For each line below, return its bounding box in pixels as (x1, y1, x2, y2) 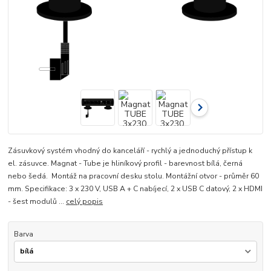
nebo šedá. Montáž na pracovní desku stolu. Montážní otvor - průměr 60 (8, 171, 260, 181)
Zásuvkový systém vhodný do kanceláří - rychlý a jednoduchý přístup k (8, 146, 253, 156)
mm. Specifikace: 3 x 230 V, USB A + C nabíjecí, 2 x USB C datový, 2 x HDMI (8, 184, 263, 194)
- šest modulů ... (8, 197, 67, 207)
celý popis (66, 197, 103, 207)
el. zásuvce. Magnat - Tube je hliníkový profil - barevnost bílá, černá (8, 158, 243, 169)
